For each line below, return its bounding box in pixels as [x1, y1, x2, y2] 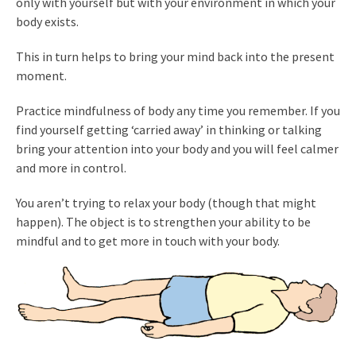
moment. [16, 68, 67, 83]
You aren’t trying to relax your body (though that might [16, 195, 316, 211]
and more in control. [16, 160, 126, 176]
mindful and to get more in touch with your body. [16, 233, 280, 249]
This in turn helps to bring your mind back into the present [16, 48, 335, 64]
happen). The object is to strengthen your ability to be [16, 214, 311, 230]
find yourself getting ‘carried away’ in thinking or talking [16, 122, 322, 137]
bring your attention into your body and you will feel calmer [16, 141, 339, 157]
